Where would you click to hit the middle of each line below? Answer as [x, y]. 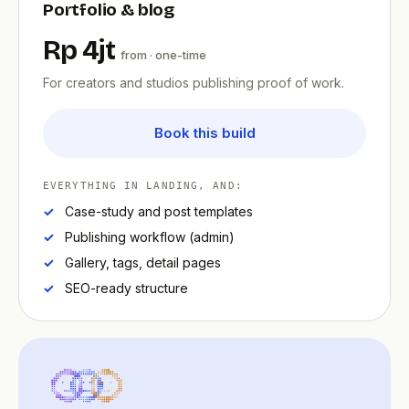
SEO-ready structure [126, 288]
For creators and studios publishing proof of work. [194, 83]
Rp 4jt [82, 51]
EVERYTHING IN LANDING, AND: [143, 186]
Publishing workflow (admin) [150, 237]
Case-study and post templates [159, 212]
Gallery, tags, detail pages [143, 263]
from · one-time [163, 55]
